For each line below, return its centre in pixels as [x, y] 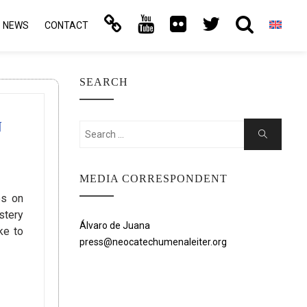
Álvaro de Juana [115, 225]
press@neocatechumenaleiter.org [153, 242]
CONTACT [66, 25]
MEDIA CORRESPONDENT [153, 179]
